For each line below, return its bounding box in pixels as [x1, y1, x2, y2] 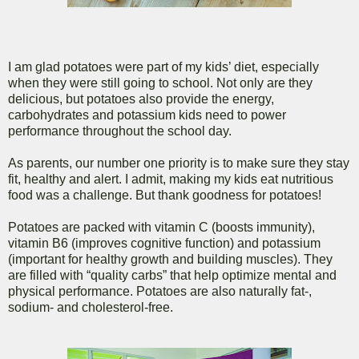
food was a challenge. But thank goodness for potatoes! [8, 188, 321, 203]
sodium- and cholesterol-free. [8, 301, 173, 315]
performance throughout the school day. [8, 124, 232, 139]
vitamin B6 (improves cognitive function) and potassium [8, 236, 321, 251]
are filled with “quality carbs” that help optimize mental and [8, 268, 337, 283]
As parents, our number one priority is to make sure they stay [8, 156, 349, 171]
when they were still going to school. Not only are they [8, 76, 313, 91]
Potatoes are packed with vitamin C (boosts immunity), [8, 220, 315, 235]
